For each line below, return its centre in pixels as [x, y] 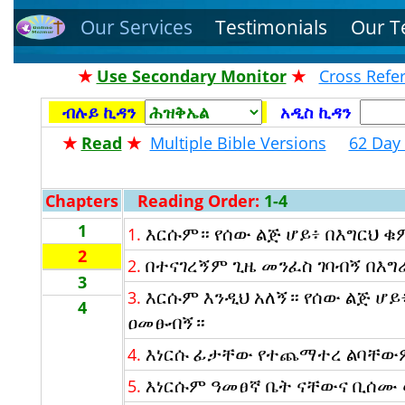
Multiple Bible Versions [238, 143]
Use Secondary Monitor [191, 76]
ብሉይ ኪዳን [99, 112]
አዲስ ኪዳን [316, 112]
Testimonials [272, 27]
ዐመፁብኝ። [166, 322]
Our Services [136, 27]
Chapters [82, 201]
